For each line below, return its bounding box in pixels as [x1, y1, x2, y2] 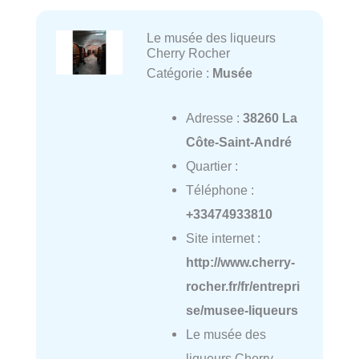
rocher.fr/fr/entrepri [185, 279, 300, 294]
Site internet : [185, 231, 260, 246]
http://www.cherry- [185, 255, 295, 270]
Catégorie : [146, 65, 212, 80]
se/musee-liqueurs [185, 303, 298, 318]
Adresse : [185, 111, 243, 126]
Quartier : [185, 159, 238, 174]
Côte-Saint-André [185, 135, 292, 150]
